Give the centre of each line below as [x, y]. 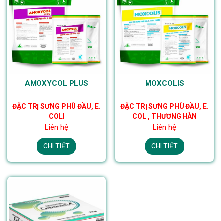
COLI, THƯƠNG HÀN [165, 116]
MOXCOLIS [165, 83]
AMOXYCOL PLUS [56, 83]
